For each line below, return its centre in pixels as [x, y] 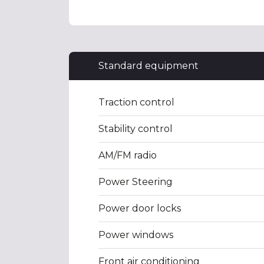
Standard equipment [148, 66]
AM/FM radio [128, 155]
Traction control [136, 102]
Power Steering [136, 182]
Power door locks [140, 208]
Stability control [136, 129]
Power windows [136, 235]
